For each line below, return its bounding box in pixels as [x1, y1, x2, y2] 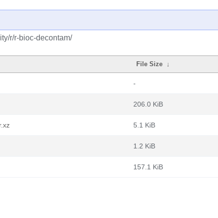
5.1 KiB [133, 121, 155, 129]
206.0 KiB [133, 100, 163, 108]
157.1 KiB [133, 163, 163, 171]
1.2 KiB [133, 142, 155, 150]
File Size [136, 60, 163, 68]
